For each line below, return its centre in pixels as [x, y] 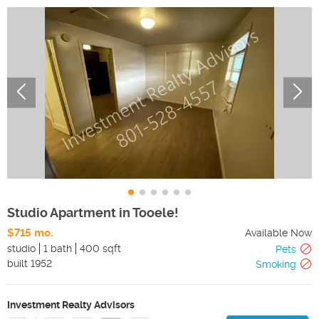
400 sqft [100, 248]
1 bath [58, 248]
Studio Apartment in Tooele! [93, 212]
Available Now [278, 232]
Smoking [276, 264]
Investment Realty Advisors [71, 304]
